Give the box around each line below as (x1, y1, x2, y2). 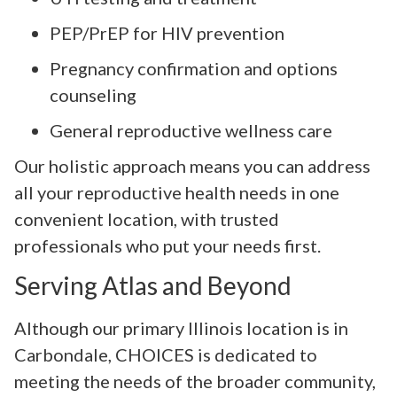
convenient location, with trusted (14, 207, 279, 230)
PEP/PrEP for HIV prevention (50, 21, 284, 43)
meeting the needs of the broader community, (14, 370, 376, 393)
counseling (50, 83, 136, 105)
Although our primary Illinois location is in (14, 317, 348, 339)
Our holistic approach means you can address (14, 154, 370, 176)
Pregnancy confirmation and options (50, 57, 338, 79)
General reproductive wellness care (50, 119, 332, 141)
